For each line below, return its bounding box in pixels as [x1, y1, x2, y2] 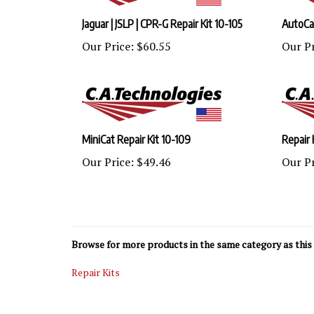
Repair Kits [71, 252, 120, 266]
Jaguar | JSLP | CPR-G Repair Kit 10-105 [82, 4, 243, 18]
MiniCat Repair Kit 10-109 [82, 119, 191, 133]
